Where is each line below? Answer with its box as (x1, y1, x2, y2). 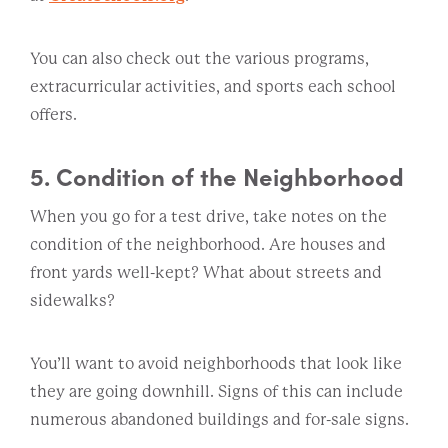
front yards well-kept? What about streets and (30, 262, 382, 282)
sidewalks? (30, 290, 118, 310)
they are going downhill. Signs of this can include (30, 381, 403, 401)
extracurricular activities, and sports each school (30, 76, 396, 96)
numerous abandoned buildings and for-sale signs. (30, 409, 409, 429)
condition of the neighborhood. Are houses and (30, 234, 386, 254)
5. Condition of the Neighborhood (30, 158, 404, 192)
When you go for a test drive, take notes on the (30, 206, 387, 226)
